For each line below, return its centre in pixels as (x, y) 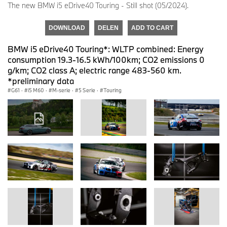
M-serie (61, 90)
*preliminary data (41, 81)
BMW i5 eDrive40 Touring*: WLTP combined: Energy (106, 49)
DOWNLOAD (67, 28)
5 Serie (87, 90)
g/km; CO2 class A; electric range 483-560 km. (94, 70)
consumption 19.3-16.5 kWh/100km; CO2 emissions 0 (106, 59)
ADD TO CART (152, 28)
